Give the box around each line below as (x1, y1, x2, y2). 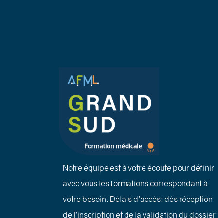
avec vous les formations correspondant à (62, 178, 208, 188)
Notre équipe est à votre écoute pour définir (62, 163, 214, 173)
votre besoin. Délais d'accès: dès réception (62, 194, 213, 204)
